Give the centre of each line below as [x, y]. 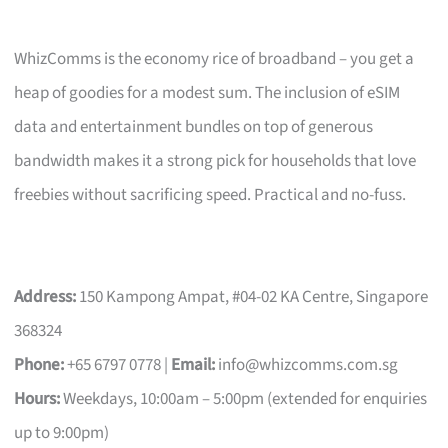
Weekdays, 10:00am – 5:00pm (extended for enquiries [244, 398]
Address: [45, 296]
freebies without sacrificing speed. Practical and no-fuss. [210, 194]
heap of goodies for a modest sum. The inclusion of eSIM [207, 92]
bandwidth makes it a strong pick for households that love [215, 160]
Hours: [37, 398]
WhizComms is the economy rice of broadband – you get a [214, 58]
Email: [193, 364]
